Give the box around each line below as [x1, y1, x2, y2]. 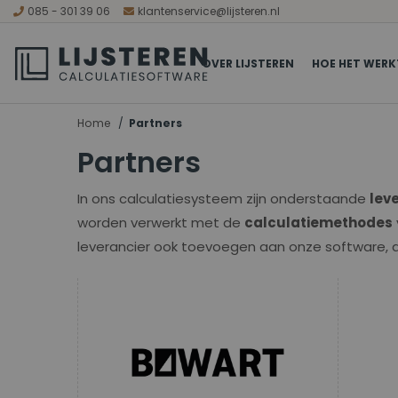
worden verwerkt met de [77, 212, 244, 232]
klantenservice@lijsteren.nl [137, 4, 280, 19]
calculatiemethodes [244, 212, 393, 232]
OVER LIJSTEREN [202, 56, 294, 71]
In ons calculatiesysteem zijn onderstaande [77, 188, 370, 208]
